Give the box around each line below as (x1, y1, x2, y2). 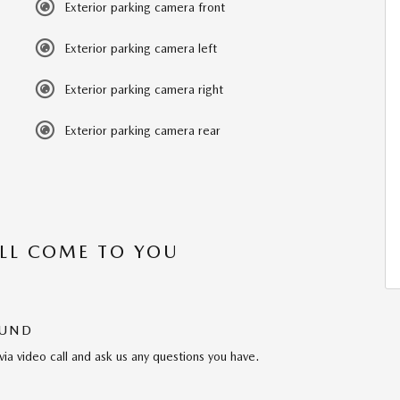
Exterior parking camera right (64, 82, 223, 96)
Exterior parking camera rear (64, 123, 221, 137)
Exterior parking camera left (64, 41, 217, 55)
